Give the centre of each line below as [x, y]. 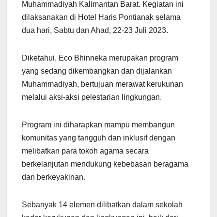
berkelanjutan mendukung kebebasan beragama [105, 164]
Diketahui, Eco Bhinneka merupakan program [100, 58]
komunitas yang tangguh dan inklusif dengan [99, 138]
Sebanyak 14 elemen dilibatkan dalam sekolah [102, 205]
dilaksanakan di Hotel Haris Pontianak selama [101, 17]
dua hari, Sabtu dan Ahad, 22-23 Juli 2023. [95, 31]
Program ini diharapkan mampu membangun [98, 125]
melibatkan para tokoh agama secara [85, 151]
